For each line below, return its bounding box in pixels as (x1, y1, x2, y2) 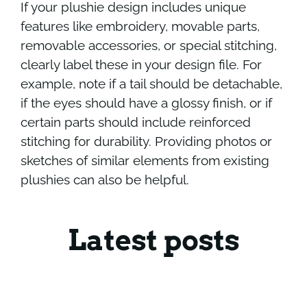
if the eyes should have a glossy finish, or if (20, 95, 272, 110)
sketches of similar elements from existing (20, 152, 269, 168)
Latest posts (67, 222, 240, 257)
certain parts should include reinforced (20, 114, 251, 130)
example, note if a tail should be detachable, (20, 75, 282, 91)
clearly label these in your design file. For (20, 56, 262, 72)
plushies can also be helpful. (20, 171, 189, 187)
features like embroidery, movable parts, (20, 18, 260, 34)
